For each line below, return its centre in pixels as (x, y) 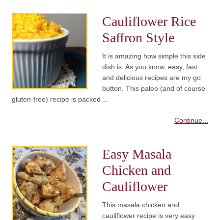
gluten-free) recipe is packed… (60, 99)
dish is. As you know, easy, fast (150, 67)
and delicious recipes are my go (151, 78)
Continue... (191, 121)
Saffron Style (138, 38)
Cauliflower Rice (149, 22)
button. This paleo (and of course (154, 89)
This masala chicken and (141, 205)
